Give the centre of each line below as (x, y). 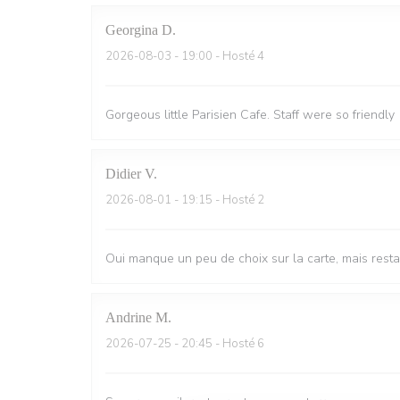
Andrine (129, 317)
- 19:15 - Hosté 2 (218, 200)
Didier (123, 174)
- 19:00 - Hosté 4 (218, 56)
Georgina (132, 30)
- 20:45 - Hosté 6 (218, 344)
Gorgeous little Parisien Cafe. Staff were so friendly (250, 115)
